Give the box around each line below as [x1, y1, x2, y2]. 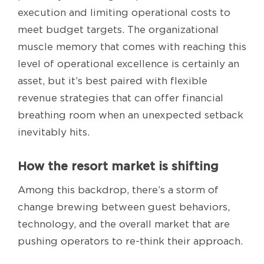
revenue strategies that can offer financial [18, 93, 223, 104]
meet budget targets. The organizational [18, 24, 219, 35]
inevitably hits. [18, 127, 90, 138]
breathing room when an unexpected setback [18, 110, 243, 121]
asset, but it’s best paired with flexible [18, 75, 207, 87]
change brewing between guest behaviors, [18, 202, 230, 213]
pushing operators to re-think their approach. [18, 236, 243, 247]
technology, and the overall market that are [18, 219, 230, 230]
